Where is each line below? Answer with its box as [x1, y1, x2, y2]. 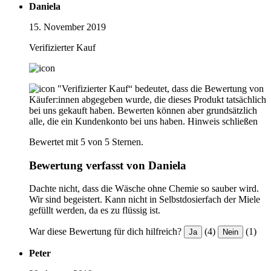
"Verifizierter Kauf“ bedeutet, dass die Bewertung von [57, 83, 264, 94]
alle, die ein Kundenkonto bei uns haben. [29, 116, 185, 126]
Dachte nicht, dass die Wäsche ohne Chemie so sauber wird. [29, 183, 259, 194]
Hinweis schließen [188, 116, 258, 126]
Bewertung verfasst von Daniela [29, 158, 186, 172]
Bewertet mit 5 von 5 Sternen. [29, 136, 143, 147]
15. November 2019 [29, 21, 106, 32]
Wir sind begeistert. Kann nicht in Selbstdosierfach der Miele [29, 194, 260, 205]
